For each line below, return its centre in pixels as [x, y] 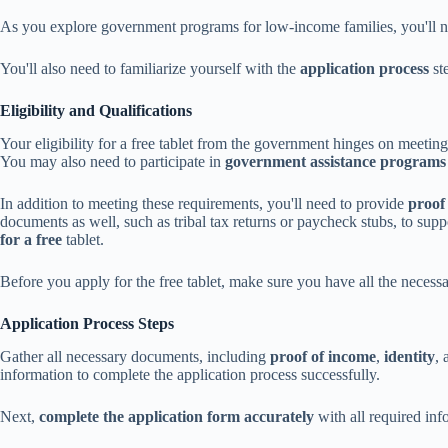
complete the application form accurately [176, 416]
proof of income [323, 356]
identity [409, 356]
